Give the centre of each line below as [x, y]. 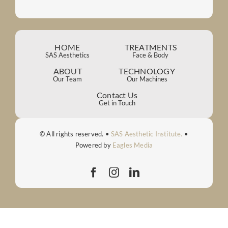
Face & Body [151, 55]
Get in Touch [117, 103]
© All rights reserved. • [75, 134]
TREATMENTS [151, 47]
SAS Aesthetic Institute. [147, 134]
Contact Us [117, 95]
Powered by [94, 145]
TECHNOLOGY [147, 71]
